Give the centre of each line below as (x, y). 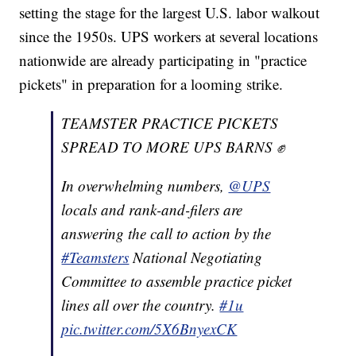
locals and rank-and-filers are (152, 209)
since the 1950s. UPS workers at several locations (169, 36)
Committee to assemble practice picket (177, 281)
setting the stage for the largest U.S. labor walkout (170, 12)
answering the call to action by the (166, 233)
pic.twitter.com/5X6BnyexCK (149, 328)
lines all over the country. (141, 304)
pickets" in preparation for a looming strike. (151, 83)
